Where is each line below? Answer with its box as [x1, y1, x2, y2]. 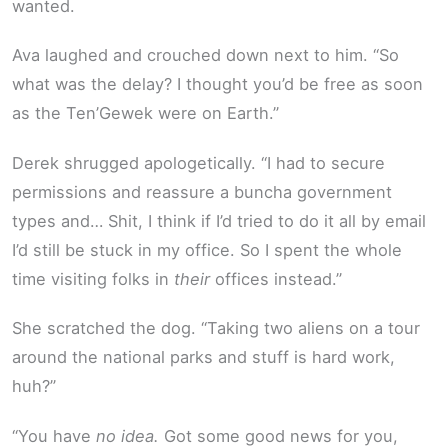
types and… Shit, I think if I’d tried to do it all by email [12, 210, 426, 231]
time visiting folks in [12, 268, 174, 289]
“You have [12, 425, 96, 446]
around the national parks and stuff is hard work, [12, 347, 395, 368]
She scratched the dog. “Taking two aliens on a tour [12, 318, 420, 339]
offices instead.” [210, 268, 342, 289]
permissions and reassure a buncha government [12, 181, 392, 202]
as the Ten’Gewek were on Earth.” [12, 103, 279, 124]
